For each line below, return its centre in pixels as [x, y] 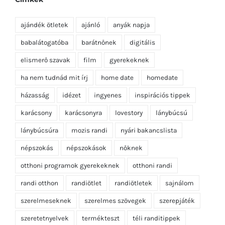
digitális [142, 37]
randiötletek [133, 177]
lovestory [129, 107]
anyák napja [131, 19]
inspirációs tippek [162, 89]
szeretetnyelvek [45, 212]
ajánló [91, 19]
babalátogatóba [44, 37]
